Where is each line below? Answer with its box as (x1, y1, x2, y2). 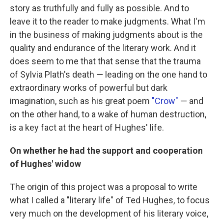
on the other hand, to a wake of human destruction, (10, 109, 206, 120)
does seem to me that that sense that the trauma (10, 56, 201, 67)
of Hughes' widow (10, 159, 81, 169)
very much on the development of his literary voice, (10, 208, 208, 219)
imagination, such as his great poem (10, 96, 152, 107)
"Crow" (152, 96, 178, 107)
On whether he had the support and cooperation (10, 145, 203, 156)
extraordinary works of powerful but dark (10, 82, 167, 93)
